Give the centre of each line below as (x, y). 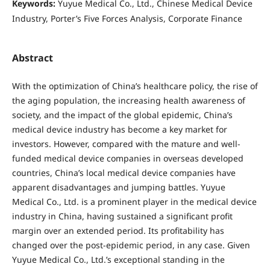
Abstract (32, 58)
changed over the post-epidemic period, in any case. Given (131, 245)
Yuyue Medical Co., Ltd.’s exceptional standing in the (118, 260)
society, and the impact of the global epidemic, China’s (122, 115)
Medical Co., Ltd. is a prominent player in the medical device (134, 202)
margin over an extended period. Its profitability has (118, 231)
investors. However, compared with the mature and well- (126, 144)
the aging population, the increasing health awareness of (128, 101)
